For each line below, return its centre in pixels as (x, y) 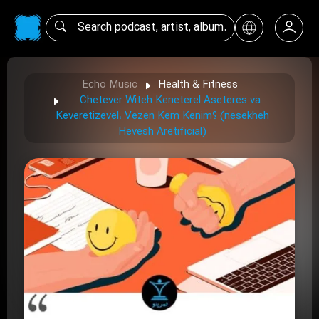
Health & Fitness (198, 85)
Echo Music (109, 85)
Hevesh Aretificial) (162, 132)
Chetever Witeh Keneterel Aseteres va (170, 100)
